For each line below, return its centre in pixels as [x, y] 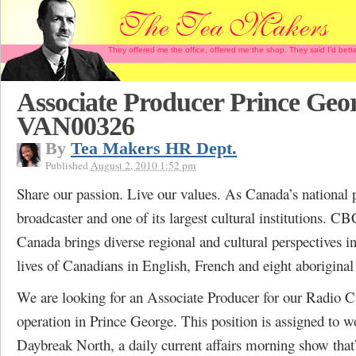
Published [68, 165]
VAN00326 [75, 126]
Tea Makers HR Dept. [154, 149]
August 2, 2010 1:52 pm [143, 165]
